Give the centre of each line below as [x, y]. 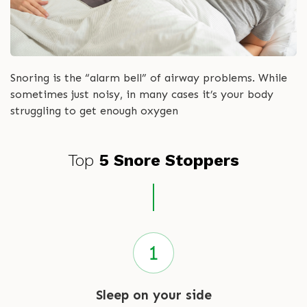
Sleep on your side [153, 295]
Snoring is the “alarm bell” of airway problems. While [149, 78]
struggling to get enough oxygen [94, 111]
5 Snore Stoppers [169, 161]
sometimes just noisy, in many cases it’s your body [142, 95]
